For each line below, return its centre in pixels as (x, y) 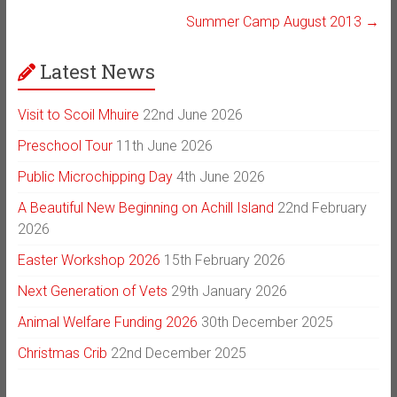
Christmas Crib (62, 353)
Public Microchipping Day (95, 176)
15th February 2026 (224, 260)
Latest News (97, 71)
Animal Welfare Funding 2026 (107, 322)
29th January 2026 (229, 291)
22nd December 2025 (178, 353)
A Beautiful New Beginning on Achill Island (145, 207)
